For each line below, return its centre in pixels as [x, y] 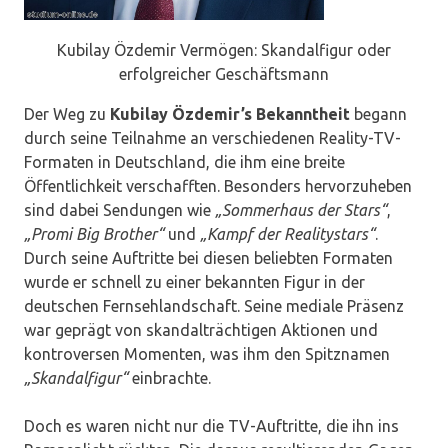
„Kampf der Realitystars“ [287, 234]
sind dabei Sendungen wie [119, 210]
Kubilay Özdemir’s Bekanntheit [230, 114]
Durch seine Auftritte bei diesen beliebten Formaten [208, 258]
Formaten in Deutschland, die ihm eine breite [184, 162]
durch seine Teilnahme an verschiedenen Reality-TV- [212, 138]
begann [378, 114]
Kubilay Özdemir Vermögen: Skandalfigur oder [224, 50]
